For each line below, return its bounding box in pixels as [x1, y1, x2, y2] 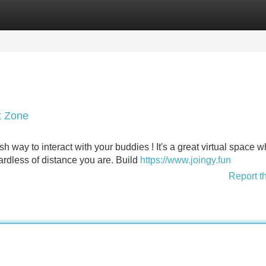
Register [65, 9, 101, 20]
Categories [1, 9, 47, 20]
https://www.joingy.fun [140, 155, 231, 165]
